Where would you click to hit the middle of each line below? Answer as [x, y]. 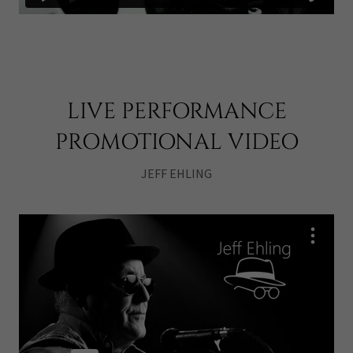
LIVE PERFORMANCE [176, 112]
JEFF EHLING [176, 174]
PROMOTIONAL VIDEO [176, 143]
